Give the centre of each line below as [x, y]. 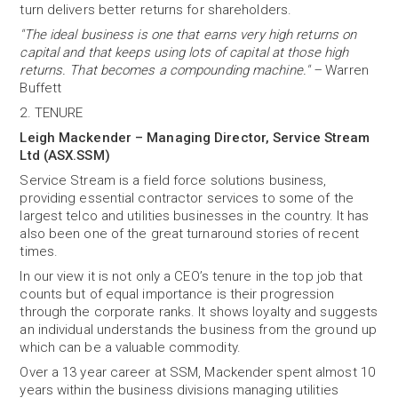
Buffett [41, 88]
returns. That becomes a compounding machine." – [173, 70]
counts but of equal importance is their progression [177, 294]
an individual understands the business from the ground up [199, 330]
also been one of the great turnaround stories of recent [189, 234]
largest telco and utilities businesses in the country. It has [195, 216]
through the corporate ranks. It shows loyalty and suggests [199, 312]
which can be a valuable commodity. [134, 347]
